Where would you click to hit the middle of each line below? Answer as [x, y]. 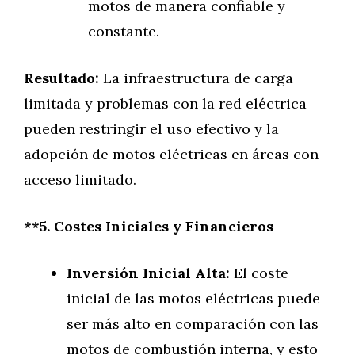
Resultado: [61, 78]
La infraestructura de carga [196, 78]
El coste [259, 273]
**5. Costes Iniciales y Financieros [149, 226]
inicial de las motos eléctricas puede [193, 298]
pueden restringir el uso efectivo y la [151, 129]
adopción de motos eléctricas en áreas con [171, 154]
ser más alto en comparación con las [193, 324]
